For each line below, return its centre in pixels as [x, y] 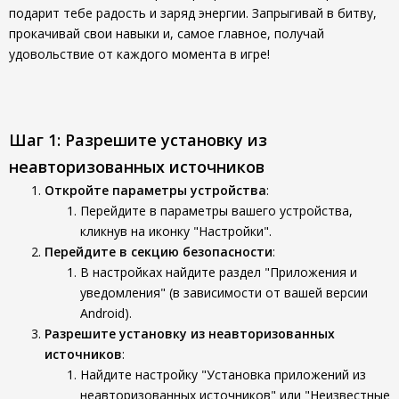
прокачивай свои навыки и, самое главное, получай [167, 33]
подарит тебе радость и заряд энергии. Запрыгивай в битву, [193, 13]
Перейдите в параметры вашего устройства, [216, 211]
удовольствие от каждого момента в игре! [139, 54]
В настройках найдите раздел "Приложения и [219, 272]
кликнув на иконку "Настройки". [176, 231]
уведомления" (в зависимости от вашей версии [224, 293]
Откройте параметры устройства [155, 190]
